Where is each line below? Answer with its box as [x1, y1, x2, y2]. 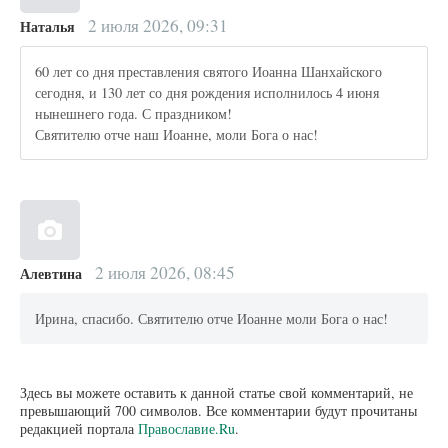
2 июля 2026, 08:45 [90, 261, 235, 285]
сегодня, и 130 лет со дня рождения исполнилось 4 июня [35, 82, 380, 102]
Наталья [20, 16, 75, 38]
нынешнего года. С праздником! [35, 103, 233, 123]
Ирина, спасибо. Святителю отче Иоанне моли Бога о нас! [35, 308, 389, 328]
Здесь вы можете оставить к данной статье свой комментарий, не [20, 383, 413, 403]
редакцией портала [20, 419, 138, 439]
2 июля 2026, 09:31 [83, 14, 228, 38]
